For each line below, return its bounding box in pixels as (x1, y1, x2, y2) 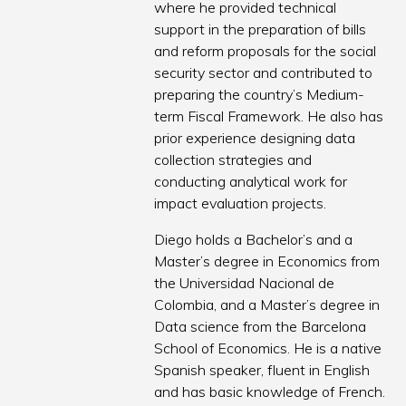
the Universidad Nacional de (154, 274, 335, 293)
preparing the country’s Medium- (154, 85, 365, 104)
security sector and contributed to (154, 63, 373, 82)
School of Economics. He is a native (154, 339, 382, 358)
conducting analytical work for (154, 172, 348, 191)
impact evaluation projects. (154, 194, 327, 213)
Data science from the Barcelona (154, 317, 367, 336)
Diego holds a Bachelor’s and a (154, 230, 353, 249)
